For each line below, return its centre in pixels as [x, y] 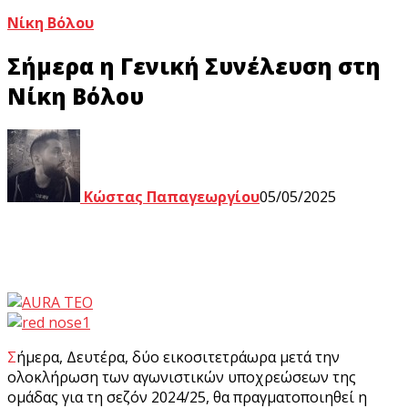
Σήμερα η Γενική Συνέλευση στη [194, 66]
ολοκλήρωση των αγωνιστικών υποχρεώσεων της [182, 377]
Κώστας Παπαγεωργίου [170, 196]
